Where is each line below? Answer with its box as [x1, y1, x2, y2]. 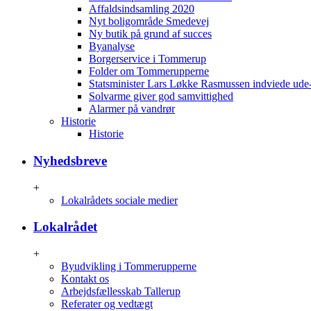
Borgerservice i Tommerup [89, 53, 206, 65]
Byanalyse [89, 40, 135, 53]
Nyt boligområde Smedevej [89, 15, 209, 28]
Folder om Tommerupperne [89, 65, 209, 78]
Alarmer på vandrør [89, 103, 175, 115]
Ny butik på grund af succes [89, 28, 212, 40]
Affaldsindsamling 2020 [89, 3, 194, 15]
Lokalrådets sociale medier [61, 194, 178, 206]
